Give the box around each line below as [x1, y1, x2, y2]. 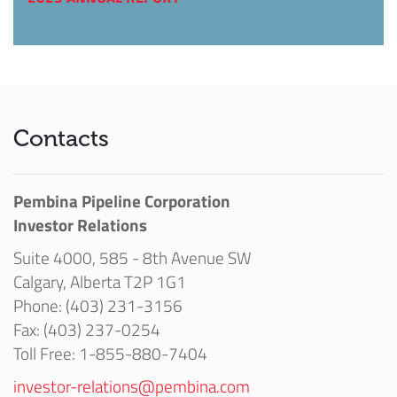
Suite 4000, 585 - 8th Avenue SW [13, 244, 252, 270]
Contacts [13, 124, 109, 152]
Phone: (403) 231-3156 [13, 292, 183, 318]
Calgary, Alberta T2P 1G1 [13, 268, 186, 294]
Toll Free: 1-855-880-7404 [13, 339, 207, 366]
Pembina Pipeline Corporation [13, 187, 230, 214]
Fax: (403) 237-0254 [13, 315, 160, 342]
